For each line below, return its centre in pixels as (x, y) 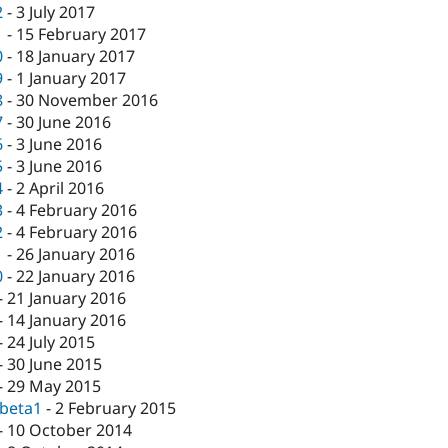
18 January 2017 (76, 56)
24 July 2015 (51, 342)
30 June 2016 (64, 122)
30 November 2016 (87, 100)
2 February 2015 (116, 408)
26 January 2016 (76, 254)
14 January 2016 (67, 320)
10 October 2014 (70, 430)
